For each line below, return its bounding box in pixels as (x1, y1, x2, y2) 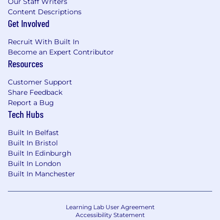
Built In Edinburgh (8, 149, 71, 158)
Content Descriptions (8, 7, 82, 16)
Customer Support (8, 78, 72, 86)
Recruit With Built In (8, 37, 79, 46)
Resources (8, 57, 43, 69)
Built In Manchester (8, 169, 75, 178)
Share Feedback (8, 88, 62, 97)
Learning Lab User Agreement (65, 203, 155, 211)
